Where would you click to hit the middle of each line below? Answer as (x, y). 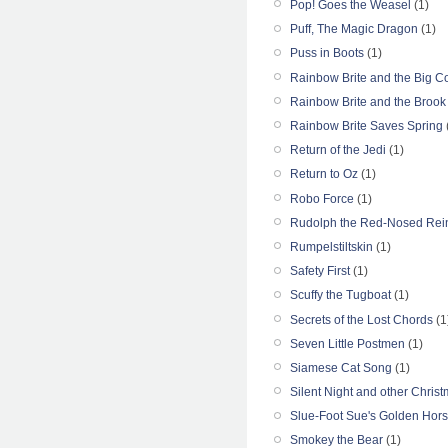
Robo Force (322, 198)
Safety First (320, 271)
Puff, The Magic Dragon (354, 29)
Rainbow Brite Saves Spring (366, 126)
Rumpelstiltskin (331, 246)
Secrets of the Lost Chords (361, 319)
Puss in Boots (327, 53)
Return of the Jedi (338, 150)
